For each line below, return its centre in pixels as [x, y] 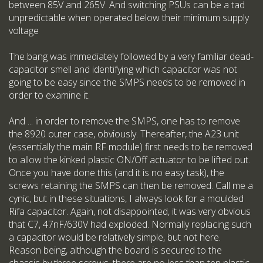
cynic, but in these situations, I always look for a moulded [126, 199]
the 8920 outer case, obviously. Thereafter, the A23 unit [124, 134]
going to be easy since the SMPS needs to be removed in [127, 82]
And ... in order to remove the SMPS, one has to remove [124, 121]
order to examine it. [49, 95]
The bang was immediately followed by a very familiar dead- [131, 57]
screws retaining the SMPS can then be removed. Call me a [131, 186]
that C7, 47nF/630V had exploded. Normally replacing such [130, 225]
